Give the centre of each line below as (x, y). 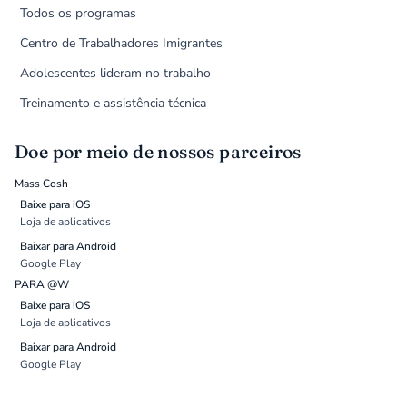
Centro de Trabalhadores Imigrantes (122, 44)
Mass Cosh (41, 184)
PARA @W (42, 285)
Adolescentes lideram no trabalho (116, 74)
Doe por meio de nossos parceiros (158, 152)
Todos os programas (79, 14)
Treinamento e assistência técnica (114, 104)
